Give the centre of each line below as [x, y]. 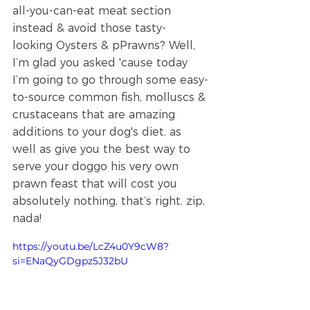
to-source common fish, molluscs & [111, 98]
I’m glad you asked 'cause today [102, 63]
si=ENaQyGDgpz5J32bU [70, 261]
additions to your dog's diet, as [99, 132]
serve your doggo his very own [97, 167]
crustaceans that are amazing [95, 115]
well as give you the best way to [103, 149]
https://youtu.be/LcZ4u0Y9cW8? [91, 247]
